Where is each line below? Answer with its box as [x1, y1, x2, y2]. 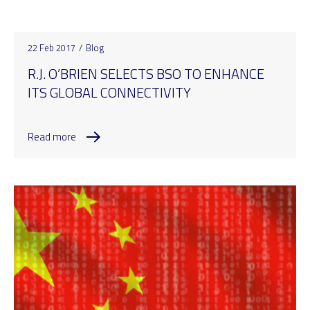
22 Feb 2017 [28, 40, 75, 55]
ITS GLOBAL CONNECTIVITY [28, 81, 191, 103]
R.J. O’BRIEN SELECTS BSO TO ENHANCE [28, 62, 264, 84]
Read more [28, 129, 76, 145]
